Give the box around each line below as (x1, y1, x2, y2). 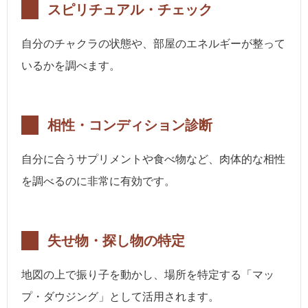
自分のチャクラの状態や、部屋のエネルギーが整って (21, 37, 285, 49)
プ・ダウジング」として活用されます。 (21, 290, 219, 302)
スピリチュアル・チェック (47, 1, 212, 17)
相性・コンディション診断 (47, 117, 212, 133)
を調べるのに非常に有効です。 (21, 175, 175, 187)
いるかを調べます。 (21, 59, 120, 71)
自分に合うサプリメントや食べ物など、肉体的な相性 (21, 153, 285, 165)
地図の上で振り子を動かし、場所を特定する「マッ (21, 268, 274, 280)
